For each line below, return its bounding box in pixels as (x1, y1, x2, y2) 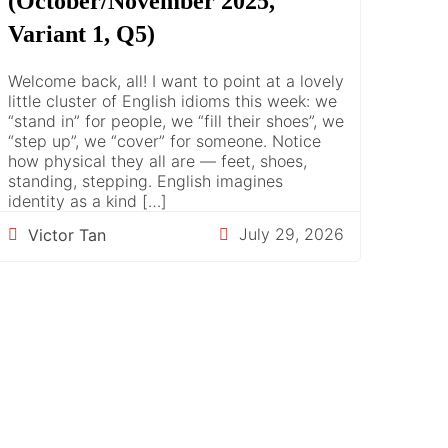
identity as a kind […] (8, 190, 167, 211)
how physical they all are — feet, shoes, (8, 150, 307, 171)
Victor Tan (28, 225, 106, 246)
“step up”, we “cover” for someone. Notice (8, 130, 321, 151)
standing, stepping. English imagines (8, 170, 283, 191)
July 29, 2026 (239, 224, 344, 245)
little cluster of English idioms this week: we (8, 90, 337, 111)
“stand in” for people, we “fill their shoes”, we (8, 110, 344, 131)
